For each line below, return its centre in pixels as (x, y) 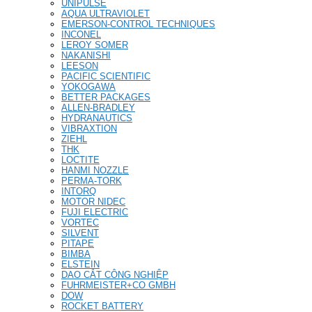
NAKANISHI (86, 55)
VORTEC (80, 222)
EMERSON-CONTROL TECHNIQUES (138, 24)
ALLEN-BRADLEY (98, 107)
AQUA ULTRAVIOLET (106, 13)
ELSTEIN (80, 264)
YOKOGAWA (88, 86)
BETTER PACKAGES (106, 97)
